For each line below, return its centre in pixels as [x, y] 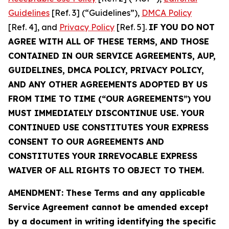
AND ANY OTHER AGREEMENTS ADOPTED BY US [108, 84]
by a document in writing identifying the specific [112, 221]
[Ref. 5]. [132, 27]
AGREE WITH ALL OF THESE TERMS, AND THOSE [109, 41]
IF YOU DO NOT [182, 27]
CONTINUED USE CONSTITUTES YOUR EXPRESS [108, 127]
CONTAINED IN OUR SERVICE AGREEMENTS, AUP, [112, 56]
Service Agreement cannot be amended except [108, 207]
